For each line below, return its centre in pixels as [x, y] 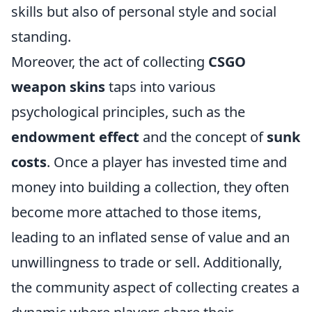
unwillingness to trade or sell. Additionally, [147, 262]
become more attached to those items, [136, 212]
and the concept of [203, 136]
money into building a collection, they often [150, 187]
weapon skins [58, 86]
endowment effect [75, 136]
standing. [41, 36]
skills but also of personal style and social [144, 11]
